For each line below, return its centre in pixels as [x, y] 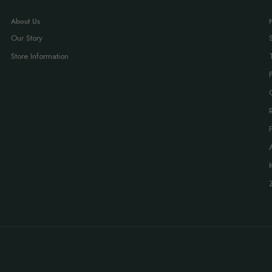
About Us [25, 21]
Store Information [39, 56]
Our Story [26, 38]
